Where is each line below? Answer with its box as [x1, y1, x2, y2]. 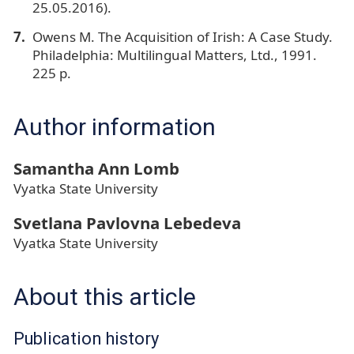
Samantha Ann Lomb [13, 156, 179, 179]
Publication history [13, 328, 159, 348]
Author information [13, 112, 216, 141]
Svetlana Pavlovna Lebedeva [13, 211, 241, 234]
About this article [13, 282, 196, 311]
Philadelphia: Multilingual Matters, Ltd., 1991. [32, 45, 317, 64]
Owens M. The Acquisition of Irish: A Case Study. [32, 27, 333, 46]
